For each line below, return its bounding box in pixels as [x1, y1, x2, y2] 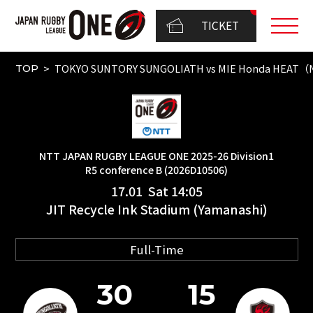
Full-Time [129, 240, 184, 258]
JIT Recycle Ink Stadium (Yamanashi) [45, 199, 268, 218]
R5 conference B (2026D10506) [85, 161, 228, 177]
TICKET [201, 17, 240, 34]
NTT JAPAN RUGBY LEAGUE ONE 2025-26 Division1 [39, 147, 274, 163]
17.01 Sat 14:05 [110, 181, 203, 200]
